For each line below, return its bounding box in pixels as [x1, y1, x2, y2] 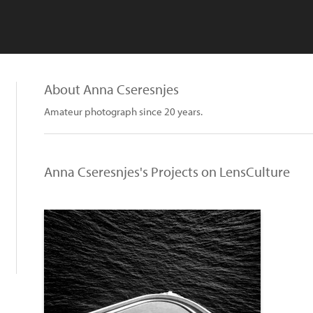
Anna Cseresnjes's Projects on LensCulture [44, 163, 290, 180]
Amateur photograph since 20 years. [44, 105, 203, 118]
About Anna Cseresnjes [44, 80, 179, 98]
